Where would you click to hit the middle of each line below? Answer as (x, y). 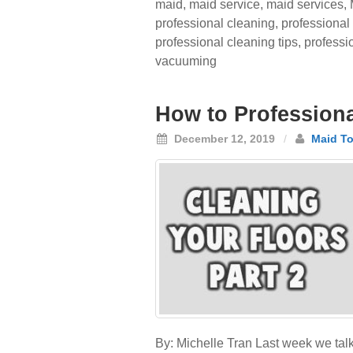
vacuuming (186, 61)
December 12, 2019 (223, 139)
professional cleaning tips (227, 42)
